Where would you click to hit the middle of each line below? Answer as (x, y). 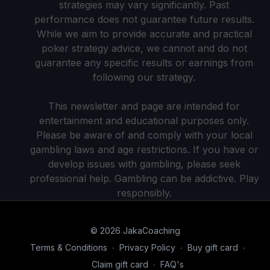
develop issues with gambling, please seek (144, 164)
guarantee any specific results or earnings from (144, 62)
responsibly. (144, 193)
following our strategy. (144, 77)
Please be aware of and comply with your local (144, 135)
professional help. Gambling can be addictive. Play (144, 178)
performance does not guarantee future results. (144, 19)
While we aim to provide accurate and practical (144, 33)
